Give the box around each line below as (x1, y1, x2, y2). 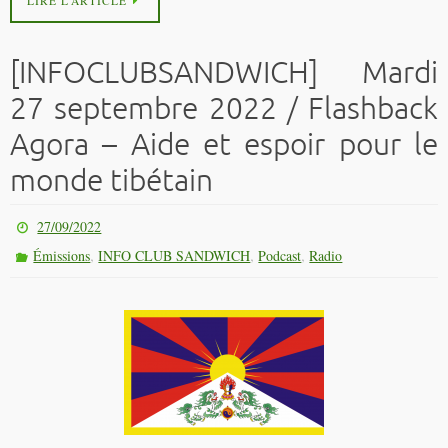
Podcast (258, 245, 302, 265)
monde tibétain (10, 161, 213, 200)
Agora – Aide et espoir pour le (10, 125, 438, 164)
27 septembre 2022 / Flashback (10, 89, 438, 128)
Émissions (33, 245, 91, 265)
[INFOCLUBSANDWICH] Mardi (10, 53, 438, 92)
